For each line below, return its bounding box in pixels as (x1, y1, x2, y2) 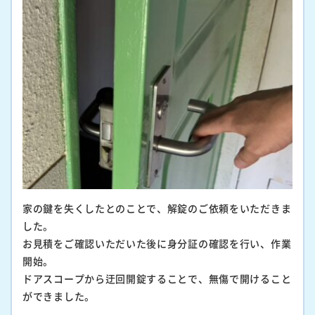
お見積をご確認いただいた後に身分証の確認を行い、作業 (22, 236, 292, 251)
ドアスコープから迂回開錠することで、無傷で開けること (22, 271, 292, 286)
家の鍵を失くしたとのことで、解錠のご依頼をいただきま (22, 201, 292, 216)
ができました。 (22, 289, 95, 304)
